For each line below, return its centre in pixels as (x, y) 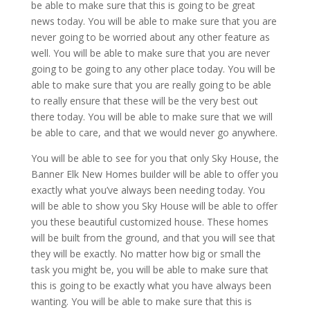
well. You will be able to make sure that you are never (150, 53)
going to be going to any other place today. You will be (153, 69)
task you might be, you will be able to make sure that (149, 269)
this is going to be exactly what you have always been (151, 285)
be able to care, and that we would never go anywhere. (154, 132)
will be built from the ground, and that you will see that (153, 237)
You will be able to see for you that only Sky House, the (155, 158)
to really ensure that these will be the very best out (144, 100)
